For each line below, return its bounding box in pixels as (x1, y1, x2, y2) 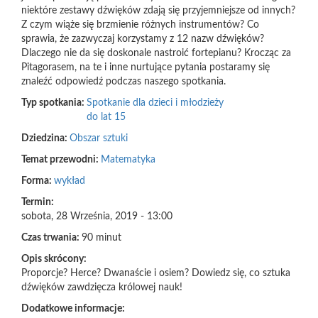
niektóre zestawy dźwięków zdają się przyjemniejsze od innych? (21, 6, 295, 16)
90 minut (82, 233, 121, 243)
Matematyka (101, 155, 155, 165)
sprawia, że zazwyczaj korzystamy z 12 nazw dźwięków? (21, 34, 264, 44)
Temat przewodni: (21, 155, 101, 165)
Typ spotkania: (21, 98, 87, 108)
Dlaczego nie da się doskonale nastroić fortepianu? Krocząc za (21, 48, 291, 58)
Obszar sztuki (70, 133, 128, 143)
